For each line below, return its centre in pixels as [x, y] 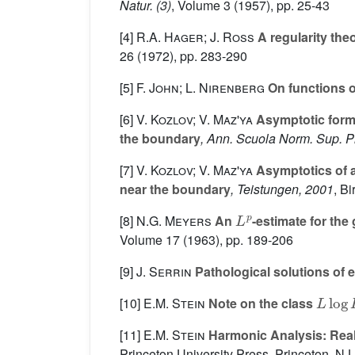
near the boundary [175, 189]
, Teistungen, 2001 [282, 189]
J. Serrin [164, 272]
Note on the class [261, 303]
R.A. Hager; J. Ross [195, 37]
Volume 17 [150, 240]
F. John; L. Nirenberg [200, 88]
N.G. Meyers [174, 221]
